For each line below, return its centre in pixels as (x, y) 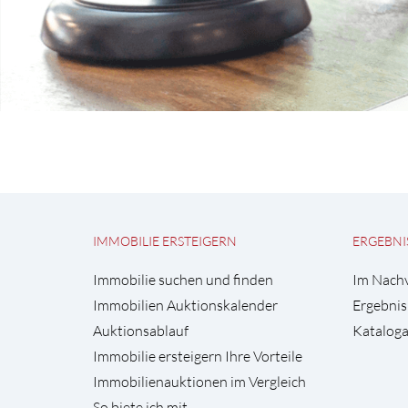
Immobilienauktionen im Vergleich (199, 382)
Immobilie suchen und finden (183, 280)
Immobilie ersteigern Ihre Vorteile (198, 356)
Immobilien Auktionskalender (185, 305)
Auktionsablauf (141, 331)
